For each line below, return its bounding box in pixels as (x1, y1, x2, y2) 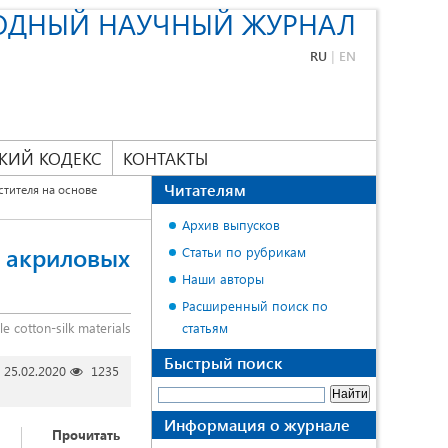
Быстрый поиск (164, 352, 282, 373)
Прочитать (51, 426, 120, 443)
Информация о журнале (164, 414, 350, 435)
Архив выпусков (182, 216, 280, 233)
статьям (182, 319, 228, 336)
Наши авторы (182, 270, 264, 287)
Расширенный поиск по (182, 297, 328, 314)
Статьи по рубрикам (182, 243, 306, 260)
